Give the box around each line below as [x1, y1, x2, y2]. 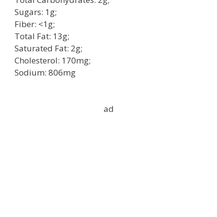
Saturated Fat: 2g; [15, 42, 82, 54]
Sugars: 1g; [15, 6, 57, 17]
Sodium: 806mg [15, 66, 76, 78]
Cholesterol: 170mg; [15, 54, 91, 66]
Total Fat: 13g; [15, 30, 69, 42]
